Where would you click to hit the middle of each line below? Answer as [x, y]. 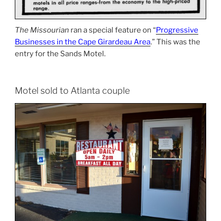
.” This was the [175, 42]
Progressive [177, 30]
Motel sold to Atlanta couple [72, 90]
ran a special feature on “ [112, 30]
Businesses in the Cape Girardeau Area [83, 42]
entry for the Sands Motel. [60, 54]
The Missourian [42, 30]
